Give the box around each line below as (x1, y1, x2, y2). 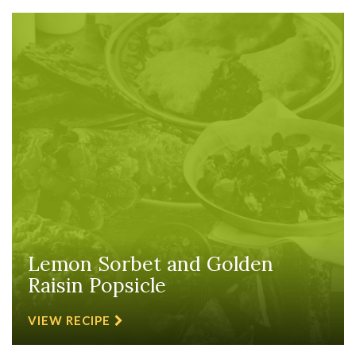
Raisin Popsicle (28, 273, 166, 298)
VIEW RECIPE (28, 313, 110, 327)
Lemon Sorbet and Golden (28, 251, 273, 277)
